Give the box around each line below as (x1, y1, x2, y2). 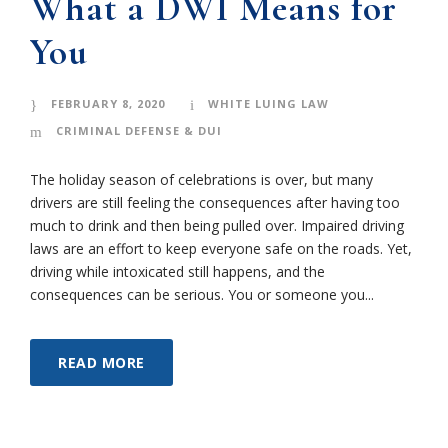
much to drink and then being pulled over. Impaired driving (30, 216, 404, 236)
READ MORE (58, 353, 145, 373)
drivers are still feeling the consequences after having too (30, 193, 400, 213)
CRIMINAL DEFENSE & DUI (56, 123, 222, 139)
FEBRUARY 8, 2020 (51, 96, 165, 112)
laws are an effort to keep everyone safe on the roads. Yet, (30, 239, 412, 259)
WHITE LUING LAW (208, 96, 329, 112)
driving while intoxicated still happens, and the (30, 262, 325, 282)
